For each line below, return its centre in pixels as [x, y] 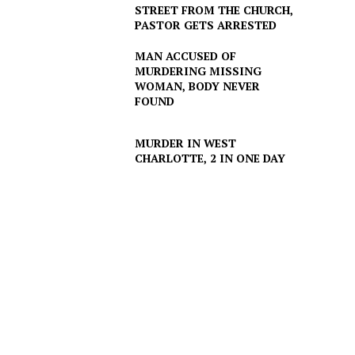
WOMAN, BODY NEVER [197, 86]
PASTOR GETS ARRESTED [205, 25]
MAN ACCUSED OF [185, 56]
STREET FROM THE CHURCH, [214, 10]
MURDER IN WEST [185, 143]
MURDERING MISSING [198, 71]
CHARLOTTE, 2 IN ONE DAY [210, 158]
